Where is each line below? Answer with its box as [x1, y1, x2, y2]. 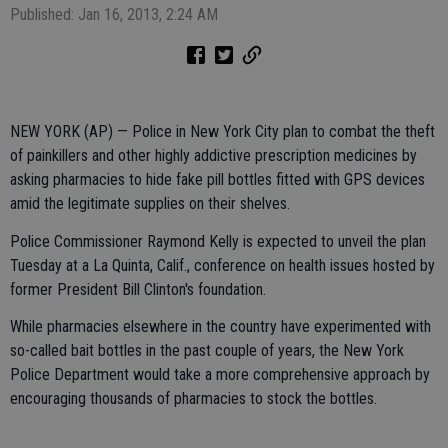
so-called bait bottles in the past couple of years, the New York [10, 340, 404, 360]
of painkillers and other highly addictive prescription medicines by [10, 146, 417, 166]
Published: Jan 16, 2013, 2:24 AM [10, 5, 218, 24]
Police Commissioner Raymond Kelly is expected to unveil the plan [10, 231, 426, 251]
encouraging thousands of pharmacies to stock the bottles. [10, 388, 377, 408]
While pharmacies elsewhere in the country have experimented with [10, 316, 431, 336]
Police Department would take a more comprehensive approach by [10, 364, 430, 384]
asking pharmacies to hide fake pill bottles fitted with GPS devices [10, 170, 425, 190]
